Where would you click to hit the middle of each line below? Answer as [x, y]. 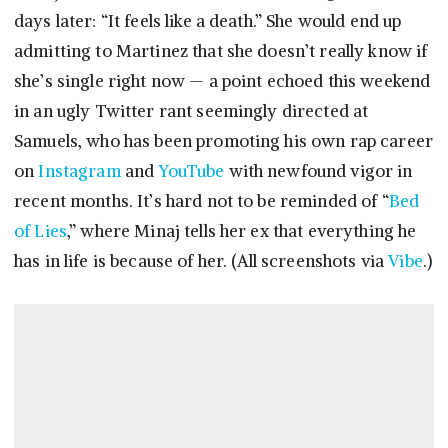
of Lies [40, 231]
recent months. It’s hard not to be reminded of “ [201, 201]
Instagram [81, 171]
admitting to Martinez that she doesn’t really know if [221, 51]
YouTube [191, 171]
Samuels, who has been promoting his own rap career [224, 141]
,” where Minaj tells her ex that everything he [241, 231]
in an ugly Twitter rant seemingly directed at [191, 111]
